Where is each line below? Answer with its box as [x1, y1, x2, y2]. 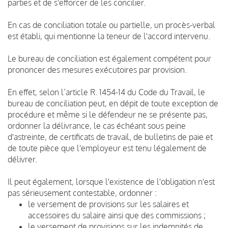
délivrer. [8, 154, 37, 164]
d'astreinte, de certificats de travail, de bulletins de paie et [8, 131, 213, 142]
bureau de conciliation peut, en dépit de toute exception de [8, 98, 218, 108]
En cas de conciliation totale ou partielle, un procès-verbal [8, 19, 215, 30]
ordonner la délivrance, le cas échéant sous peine [8, 120, 186, 131]
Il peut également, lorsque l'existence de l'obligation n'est [8, 176, 215, 187]
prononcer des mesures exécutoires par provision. [8, 64, 187, 75]
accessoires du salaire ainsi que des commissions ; [28, 210, 206, 220]
